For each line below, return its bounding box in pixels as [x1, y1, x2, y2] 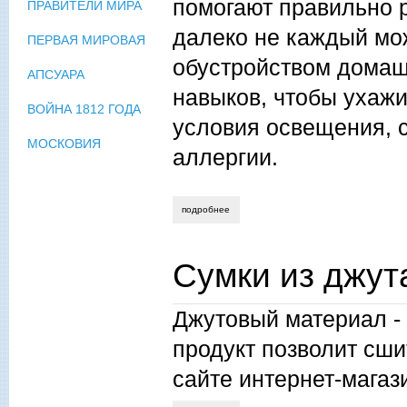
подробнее [182, 204, 231, 215]
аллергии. [173, 144, 278, 171]
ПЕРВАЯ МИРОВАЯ [27, 33, 145, 48]
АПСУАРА [27, 67, 84, 83]
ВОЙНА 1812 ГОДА [27, 102, 141, 117]
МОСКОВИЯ [27, 136, 101, 152]
